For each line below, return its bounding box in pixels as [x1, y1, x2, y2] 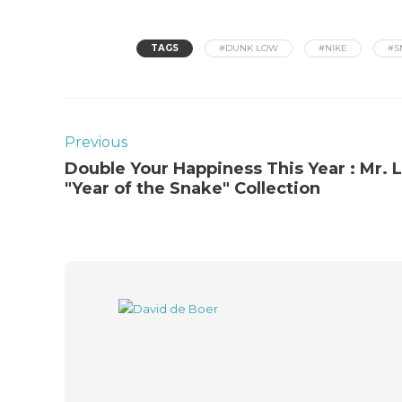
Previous [65, 134, 127, 151]
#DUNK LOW [219, 42, 278, 54]
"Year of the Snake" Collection [65, 179, 320, 198]
